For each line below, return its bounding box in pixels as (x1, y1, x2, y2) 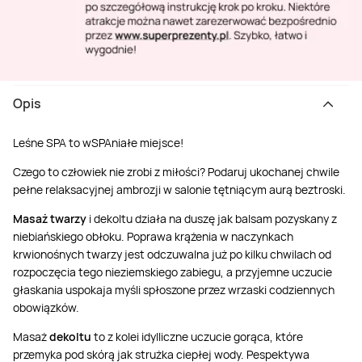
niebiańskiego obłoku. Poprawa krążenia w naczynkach (13, 228, 293, 244)
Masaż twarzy (13, 210, 86, 226)
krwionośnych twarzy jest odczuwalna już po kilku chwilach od (13, 246, 331, 262)
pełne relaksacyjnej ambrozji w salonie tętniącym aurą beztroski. (13, 181, 346, 197)
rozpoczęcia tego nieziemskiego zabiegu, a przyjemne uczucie (13, 263, 332, 280)
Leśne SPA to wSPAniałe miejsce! (13, 134, 183, 150)
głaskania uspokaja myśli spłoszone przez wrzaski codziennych (13, 281, 335, 297)
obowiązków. (13, 299, 79, 315)
